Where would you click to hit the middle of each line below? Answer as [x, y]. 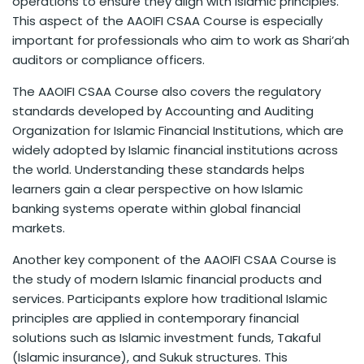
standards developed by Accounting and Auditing [163, 111]
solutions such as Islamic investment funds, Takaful [167, 338]
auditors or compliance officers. [108, 60]
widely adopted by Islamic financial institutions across [175, 150]
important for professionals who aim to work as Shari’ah [181, 41]
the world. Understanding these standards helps [158, 170]
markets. [39, 228]
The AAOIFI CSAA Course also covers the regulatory [167, 92]
